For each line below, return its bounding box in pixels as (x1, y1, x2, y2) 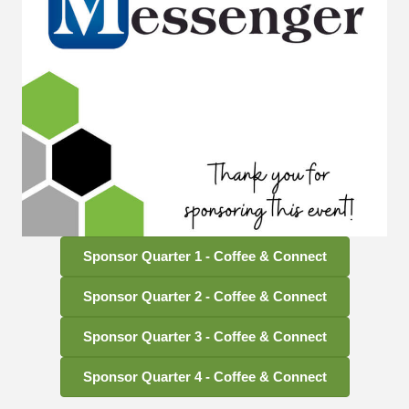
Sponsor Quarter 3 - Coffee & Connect (82, 328, 327, 344)
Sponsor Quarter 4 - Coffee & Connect (82, 368, 327, 384)
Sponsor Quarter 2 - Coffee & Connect (82, 288, 327, 304)
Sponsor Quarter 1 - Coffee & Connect (82, 247, 327, 264)
